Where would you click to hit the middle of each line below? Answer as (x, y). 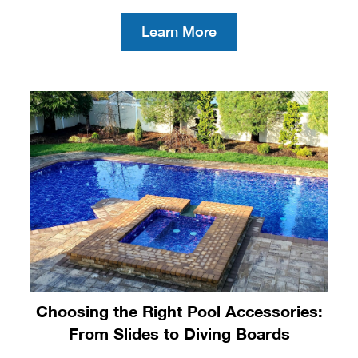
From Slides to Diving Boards (179, 333)
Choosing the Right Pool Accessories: (179, 310)
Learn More (179, 32)
